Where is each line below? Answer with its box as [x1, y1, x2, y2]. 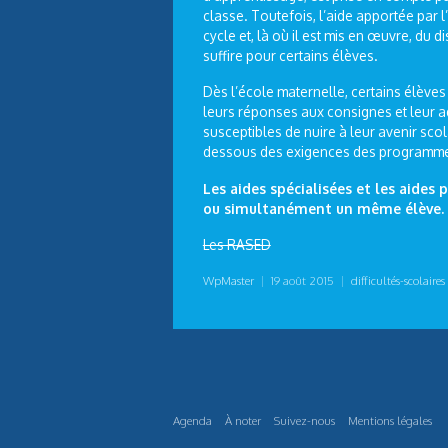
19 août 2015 [270, 273, 334, 289]
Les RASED [202, 235, 271, 253]
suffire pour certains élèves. [202, 47, 378, 64]
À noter [225, 413, 261, 429]
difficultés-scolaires [350, 273, 445, 289]
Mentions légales [348, 413, 432, 429]
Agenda [173, 413, 212, 429]
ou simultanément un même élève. [202, 199, 444, 217]
